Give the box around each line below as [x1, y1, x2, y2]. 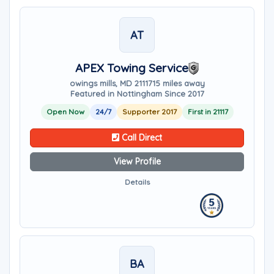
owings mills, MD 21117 [69, 78, 152, 88]
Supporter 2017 [122, 107, 177, 116]
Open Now [46, 107, 84, 116]
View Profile [113, 156, 161, 167]
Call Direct [119, 132, 162, 143]
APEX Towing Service [75, 61, 188, 75]
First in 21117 [187, 107, 228, 116]
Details [124, 177, 150, 187]
